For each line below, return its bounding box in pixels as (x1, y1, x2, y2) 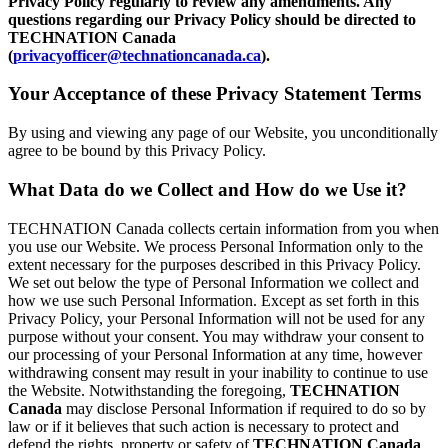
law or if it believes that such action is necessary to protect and (8, 417, 399, 435)
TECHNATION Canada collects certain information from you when (8, 219, 439, 237)
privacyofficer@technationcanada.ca (13, 46, 261, 64)
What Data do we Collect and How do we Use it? (8, 178, 407, 200)
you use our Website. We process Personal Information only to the (8, 237, 423, 255)
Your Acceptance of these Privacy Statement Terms (8, 83, 421, 105)
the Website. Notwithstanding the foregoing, (8, 381, 290, 399)
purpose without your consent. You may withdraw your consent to (8, 327, 424, 345)
